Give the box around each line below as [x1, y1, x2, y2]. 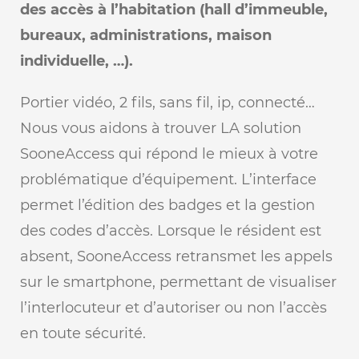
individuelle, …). [19, 52, 133, 70]
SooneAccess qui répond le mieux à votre [19, 145, 318, 163]
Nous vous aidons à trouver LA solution [19, 119, 301, 137]
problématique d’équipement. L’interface [19, 171, 317, 188]
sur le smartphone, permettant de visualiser [19, 273, 337, 291]
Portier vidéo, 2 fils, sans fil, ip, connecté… [19, 94, 315, 111]
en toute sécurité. [19, 325, 146, 342]
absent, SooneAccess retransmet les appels [19, 248, 333, 265]
